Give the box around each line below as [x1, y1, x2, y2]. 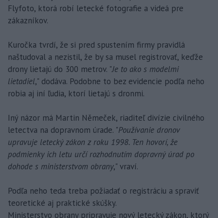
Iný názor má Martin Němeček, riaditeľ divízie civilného [8, 112, 204, 123]
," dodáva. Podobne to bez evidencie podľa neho [35, 75, 204, 87]
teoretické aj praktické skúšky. [8, 197, 117, 208]
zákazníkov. [8, 15, 48, 26]
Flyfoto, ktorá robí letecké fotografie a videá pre [8, 2, 183, 14]
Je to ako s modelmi [112, 63, 179, 74]
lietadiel [8, 75, 35, 87]
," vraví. [113, 161, 138, 172]
